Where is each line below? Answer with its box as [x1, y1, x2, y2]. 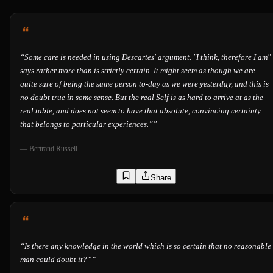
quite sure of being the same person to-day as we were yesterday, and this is [20, 79, 269, 89]
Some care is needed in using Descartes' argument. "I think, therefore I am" [24, 52, 271, 62]
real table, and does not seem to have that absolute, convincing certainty [20, 106, 261, 116]
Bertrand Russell [29, 144, 77, 154]
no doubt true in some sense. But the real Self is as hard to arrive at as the [20, 93, 263, 102]
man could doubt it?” [20, 255, 91, 264]
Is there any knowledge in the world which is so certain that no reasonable [24, 241, 271, 251]
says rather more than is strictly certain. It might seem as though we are [20, 66, 255, 76]
